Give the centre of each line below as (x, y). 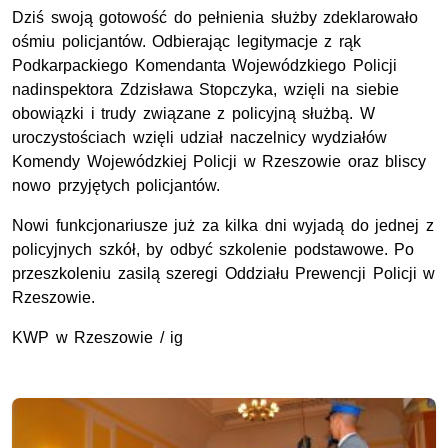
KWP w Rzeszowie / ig (98, 338)
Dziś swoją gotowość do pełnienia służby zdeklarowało (215, 18)
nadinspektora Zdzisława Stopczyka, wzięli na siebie (205, 90)
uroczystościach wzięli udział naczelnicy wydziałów (200, 138)
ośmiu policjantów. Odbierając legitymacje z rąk (186, 42)
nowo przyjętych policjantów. (116, 186)
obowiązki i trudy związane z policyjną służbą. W (193, 114)
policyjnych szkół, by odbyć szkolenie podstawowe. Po (213, 250)
